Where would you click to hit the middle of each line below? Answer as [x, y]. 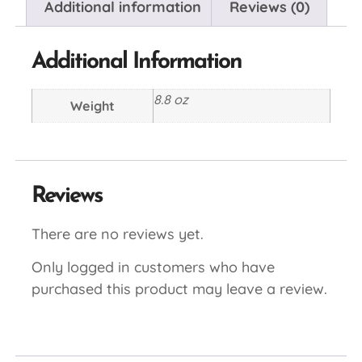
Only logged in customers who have [153, 267]
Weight [92, 106]
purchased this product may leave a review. [179, 289]
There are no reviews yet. [117, 234]
